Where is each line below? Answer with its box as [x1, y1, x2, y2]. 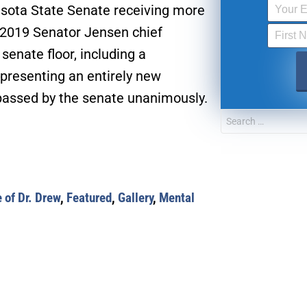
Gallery [118, 190, 153, 206]
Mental [159, 190, 195, 206]
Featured [66, 190, 112, 206]
